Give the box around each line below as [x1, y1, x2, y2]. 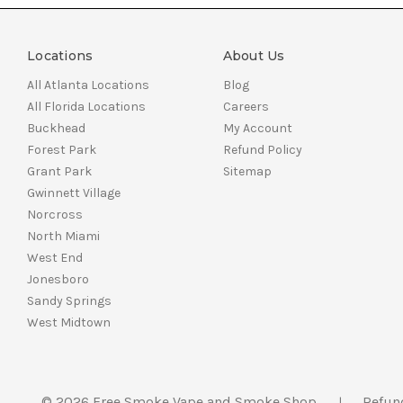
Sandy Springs [27, 292, 112, 309]
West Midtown [27, 314, 111, 330]
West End [27, 249, 83, 265]
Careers [222, 98, 269, 114]
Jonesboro [27, 271, 89, 287]
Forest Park [27, 141, 96, 157]
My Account [222, 120, 292, 136]
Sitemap [222, 163, 272, 179]
